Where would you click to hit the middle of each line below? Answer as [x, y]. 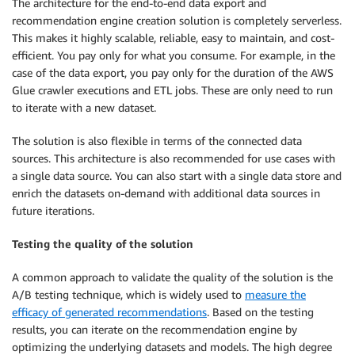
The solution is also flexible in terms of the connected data [157, 141]
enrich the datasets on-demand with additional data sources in [166, 193]
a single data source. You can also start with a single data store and [177, 176]
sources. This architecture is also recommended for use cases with [174, 158]
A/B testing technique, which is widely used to [128, 295]
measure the [275, 295]
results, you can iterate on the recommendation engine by [155, 330]
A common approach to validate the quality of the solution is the [172, 277]
